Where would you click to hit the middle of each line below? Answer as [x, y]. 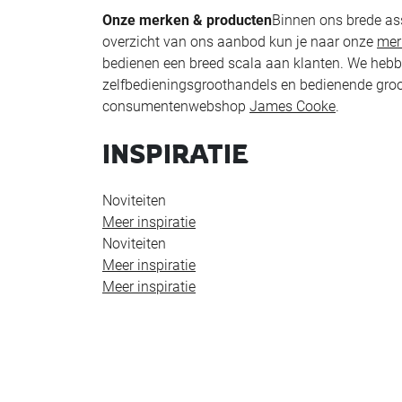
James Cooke [293, 106]
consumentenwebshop [176, 106]
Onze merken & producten [187, 20]
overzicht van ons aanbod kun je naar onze [240, 41]
